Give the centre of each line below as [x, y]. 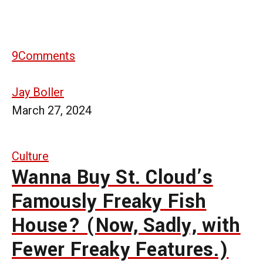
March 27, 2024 [52, 110]
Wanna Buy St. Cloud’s [112, 177]
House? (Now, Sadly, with [126, 225]
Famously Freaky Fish [109, 201]
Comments [47, 55]
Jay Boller [38, 92]
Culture [30, 156]
